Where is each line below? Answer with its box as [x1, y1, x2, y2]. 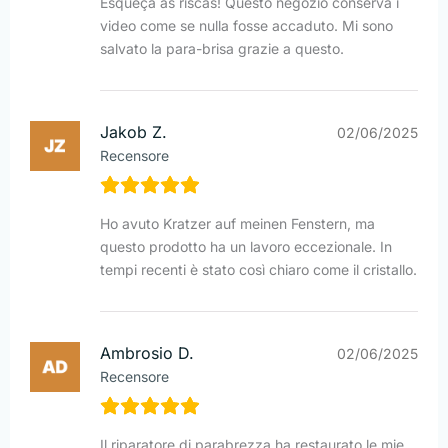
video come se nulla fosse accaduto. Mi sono [100, 17, 393, 35]
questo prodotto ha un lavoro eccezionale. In [100, 238, 392, 256]
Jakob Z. [100, 122, 167, 143]
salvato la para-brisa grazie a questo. [100, 40, 344, 58]
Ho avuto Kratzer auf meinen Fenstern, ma [100, 215, 375, 233]
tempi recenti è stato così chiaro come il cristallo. [100, 261, 417, 279]
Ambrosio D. [100, 343, 194, 364]
